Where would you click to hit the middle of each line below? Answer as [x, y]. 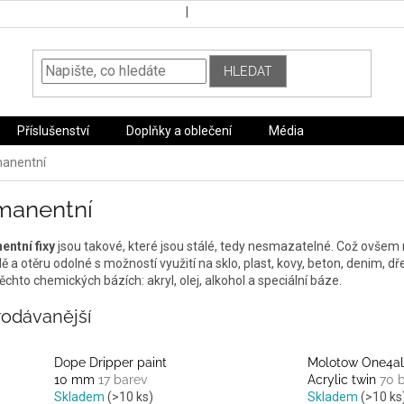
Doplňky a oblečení [179, 131]
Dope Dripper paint [110, 363]
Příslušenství [53, 131]
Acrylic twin [343, 380]
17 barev [123, 380]
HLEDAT [248, 71]
